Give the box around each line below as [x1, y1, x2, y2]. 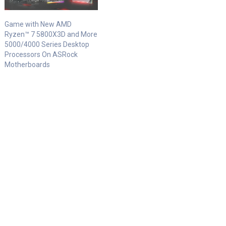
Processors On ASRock [5, 50, 78, 59]
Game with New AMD [5, 20, 72, 29]
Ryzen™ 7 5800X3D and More [5, 30, 98, 39]
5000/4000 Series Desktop [5, 40, 90, 49]
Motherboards [5, 61, 50, 69]
